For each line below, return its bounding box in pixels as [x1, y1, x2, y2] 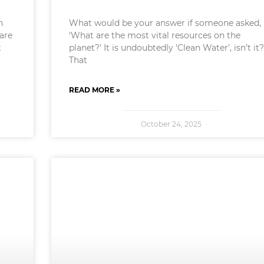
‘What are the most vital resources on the [68, 30, 240, 41]
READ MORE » [68, 85, 120, 95]
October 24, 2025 [140, 120, 202, 129]
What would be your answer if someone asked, [68, 18, 261, 29]
